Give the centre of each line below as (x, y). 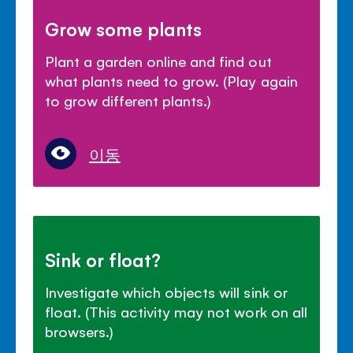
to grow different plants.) (128, 100)
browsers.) (80, 331)
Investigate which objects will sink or (166, 292)
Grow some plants (124, 28)
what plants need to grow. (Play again (171, 80)
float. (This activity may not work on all (176, 312)
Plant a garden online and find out (158, 60)
